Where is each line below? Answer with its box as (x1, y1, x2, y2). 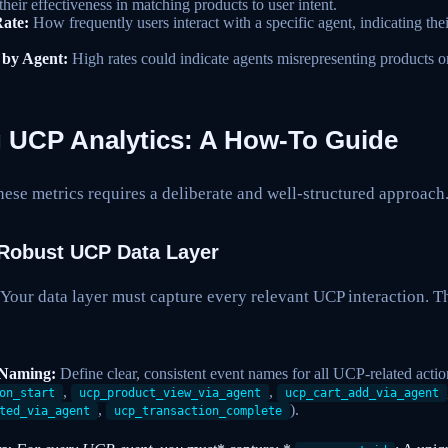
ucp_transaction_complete (114, 403, 282, 418)
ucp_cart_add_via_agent (285, 385, 439, 400)
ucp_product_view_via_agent (79, 385, 261, 400)
